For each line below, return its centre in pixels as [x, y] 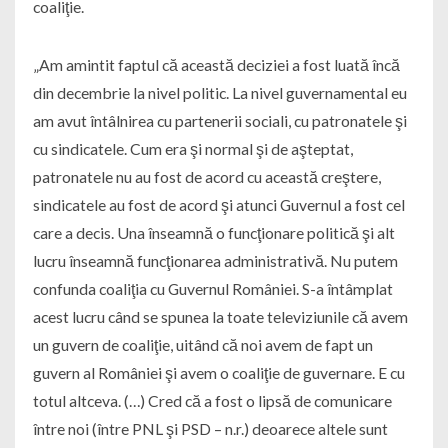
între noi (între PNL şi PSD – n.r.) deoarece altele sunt [210, 428]
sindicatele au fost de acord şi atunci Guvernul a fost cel [218, 204]
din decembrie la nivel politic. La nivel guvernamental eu [219, 92]
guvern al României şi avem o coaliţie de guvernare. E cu [218, 372]
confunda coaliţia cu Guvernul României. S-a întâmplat [212, 288]
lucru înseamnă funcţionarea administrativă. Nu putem [215, 260]
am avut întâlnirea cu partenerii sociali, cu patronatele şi [219, 120]
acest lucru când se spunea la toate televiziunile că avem [220, 316]
